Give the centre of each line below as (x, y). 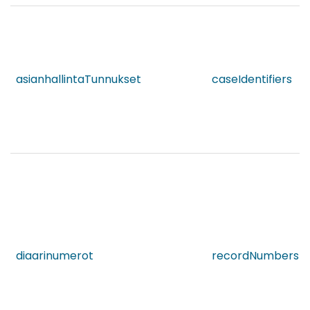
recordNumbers (255, 256)
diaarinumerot (55, 256)
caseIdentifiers (252, 80)
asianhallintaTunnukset (79, 80)
